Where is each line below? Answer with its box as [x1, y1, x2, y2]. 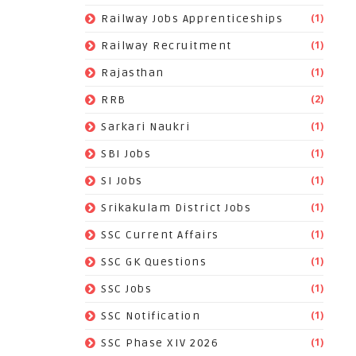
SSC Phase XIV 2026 [101, 336, 219, 350]
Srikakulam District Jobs [101, 201, 251, 215]
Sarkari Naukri [101, 120, 190, 133]
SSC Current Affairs [101, 228, 219, 242]
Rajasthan [101, 66, 164, 79]
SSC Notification [101, 309, 200, 323]
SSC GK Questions [101, 255, 207, 269]
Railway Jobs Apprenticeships [101, 12, 283, 25]
